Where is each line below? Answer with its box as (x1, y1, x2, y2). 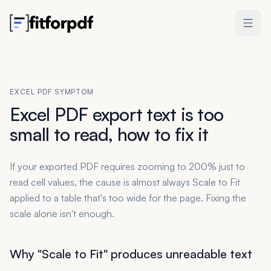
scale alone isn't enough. (10, 207, 114, 220)
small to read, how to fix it (10, 123, 208, 145)
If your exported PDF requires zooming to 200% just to (10, 160, 245, 172)
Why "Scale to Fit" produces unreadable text (10, 246, 252, 261)
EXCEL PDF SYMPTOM (10, 87, 94, 96)
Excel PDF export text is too (10, 103, 223, 125)
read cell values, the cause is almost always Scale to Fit (10, 176, 240, 188)
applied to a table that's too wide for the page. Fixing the (10, 192, 246, 204)
